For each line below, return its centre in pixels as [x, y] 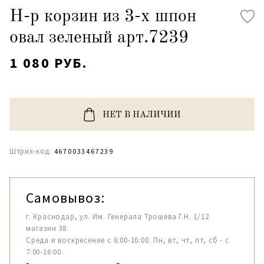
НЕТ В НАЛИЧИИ [141, 115]
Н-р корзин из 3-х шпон [103, 16]
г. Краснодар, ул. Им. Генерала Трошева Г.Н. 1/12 [118, 217]
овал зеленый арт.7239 [99, 38]
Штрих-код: [31, 151]
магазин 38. [47, 228]
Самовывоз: [65, 198]
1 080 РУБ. [48, 63]
